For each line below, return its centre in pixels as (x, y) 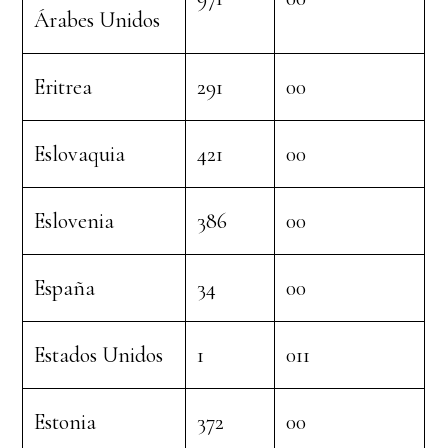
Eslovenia (74, 221)
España (65, 288)
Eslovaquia (80, 154)
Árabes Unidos (97, 20)
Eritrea (63, 87)
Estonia (65, 422)
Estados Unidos (99, 355)
